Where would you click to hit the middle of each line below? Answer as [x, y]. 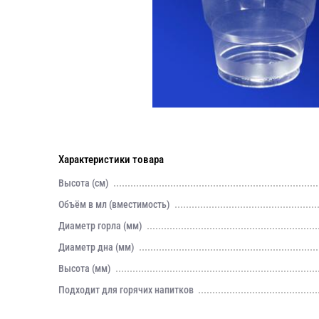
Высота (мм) [85, 268]
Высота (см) [84, 183]
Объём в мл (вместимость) [114, 204]
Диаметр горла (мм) [100, 226]
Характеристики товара [111, 159]
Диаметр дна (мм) [96, 247]
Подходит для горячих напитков [126, 290]
